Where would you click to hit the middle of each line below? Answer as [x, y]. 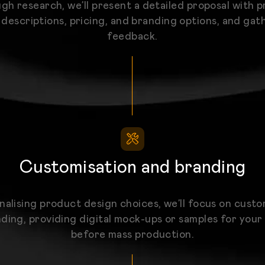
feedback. [132, 36]
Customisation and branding [132, 168]
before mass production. [132, 235]
